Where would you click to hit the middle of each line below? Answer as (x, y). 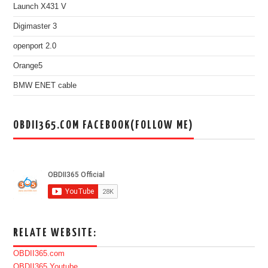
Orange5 (28, 66)
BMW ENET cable (45, 85)
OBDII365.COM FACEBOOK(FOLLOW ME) (104, 125)
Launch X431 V (40, 6)
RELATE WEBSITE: (55, 233)
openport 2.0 (35, 46)
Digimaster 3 (35, 26)
